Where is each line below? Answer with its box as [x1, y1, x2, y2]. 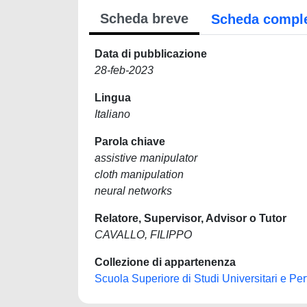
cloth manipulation [95, 169, 184, 180]
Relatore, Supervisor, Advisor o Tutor [95, 212, 286, 224]
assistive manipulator [95, 152, 197, 164]
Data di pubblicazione [95, 48, 207, 60]
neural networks [95, 185, 172, 197]
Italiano [95, 108, 130, 120]
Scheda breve [100, 11, 188, 26]
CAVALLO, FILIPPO [95, 229, 192, 241]
